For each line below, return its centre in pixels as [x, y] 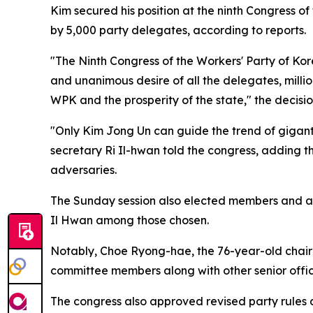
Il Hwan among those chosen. [130, 220]
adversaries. [83, 169]
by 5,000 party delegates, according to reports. [178, 30]
